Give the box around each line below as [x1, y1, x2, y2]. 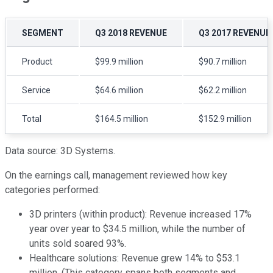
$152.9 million [199, 114, 252, 124]
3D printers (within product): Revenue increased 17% [29, 208, 252, 221]
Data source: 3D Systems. [5, 145, 118, 157]
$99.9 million [95, 57, 143, 67]
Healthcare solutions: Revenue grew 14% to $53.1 [29, 252, 240, 264]
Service [22, 85, 51, 96]
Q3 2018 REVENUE [95, 28, 167, 38]
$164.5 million [95, 114, 148, 124]
